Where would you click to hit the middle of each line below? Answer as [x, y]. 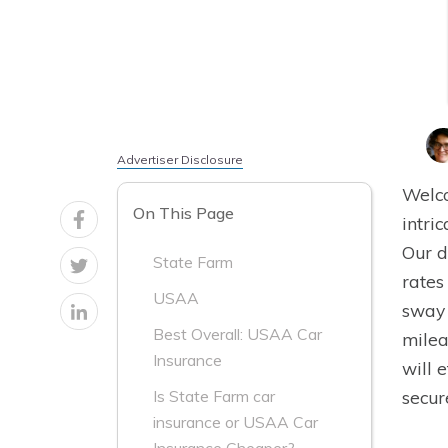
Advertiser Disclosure [180, 159]
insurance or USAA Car [235, 422]
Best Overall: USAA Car [237, 334]
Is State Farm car [214, 396]
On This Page [183, 213]
